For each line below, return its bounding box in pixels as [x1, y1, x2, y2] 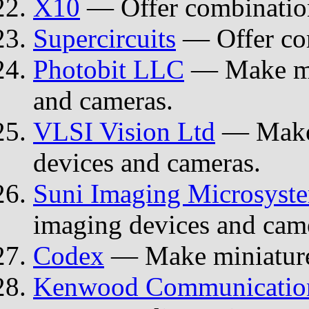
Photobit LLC [33, 54, 184, 84]
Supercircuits [33, 23, 176, 53]
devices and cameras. [33, 147, 261, 177]
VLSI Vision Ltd [33, 116, 215, 146]
